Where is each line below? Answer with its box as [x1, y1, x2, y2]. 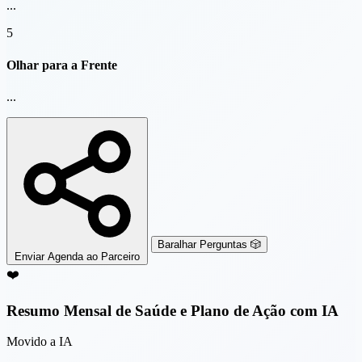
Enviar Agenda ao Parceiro [15, 250, 140, 263]
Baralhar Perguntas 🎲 [158, 238, 261, 250]
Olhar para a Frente [6, 57, 117, 72]
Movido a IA [6, 335, 73, 349]
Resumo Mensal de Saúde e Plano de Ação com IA [6, 301, 339, 319]
